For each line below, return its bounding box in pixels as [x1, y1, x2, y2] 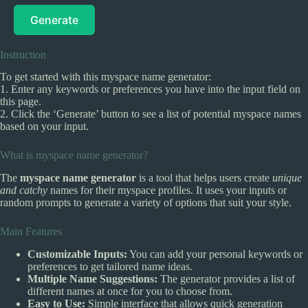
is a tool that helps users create [136, 172, 272, 184]
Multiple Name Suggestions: [27, 273, 157, 285]
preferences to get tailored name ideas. [27, 261, 192, 273]
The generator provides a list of [157, 273, 295, 285]
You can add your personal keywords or [127, 248, 302, 261]
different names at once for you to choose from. [27, 285, 232, 298]
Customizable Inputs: [27, 248, 127, 261]
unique [272, 172, 302, 184]
